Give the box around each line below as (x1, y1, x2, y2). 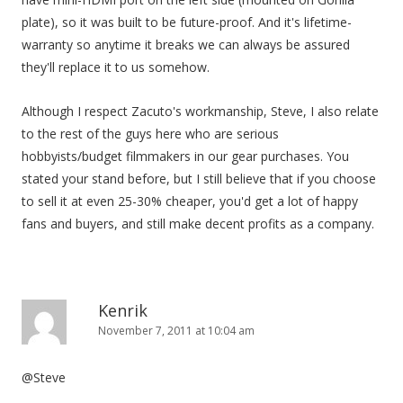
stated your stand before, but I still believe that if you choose (22, 170, 376, 187)
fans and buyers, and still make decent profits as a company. (22, 215, 374, 232)
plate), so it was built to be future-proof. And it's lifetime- (22, 13, 352, 31)
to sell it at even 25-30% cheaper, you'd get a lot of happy (22, 193, 358, 210)
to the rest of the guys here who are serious (22, 125, 279, 142)
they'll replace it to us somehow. (22, 58, 210, 76)
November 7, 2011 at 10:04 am (98, 323, 255, 338)
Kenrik (98, 300, 148, 321)
